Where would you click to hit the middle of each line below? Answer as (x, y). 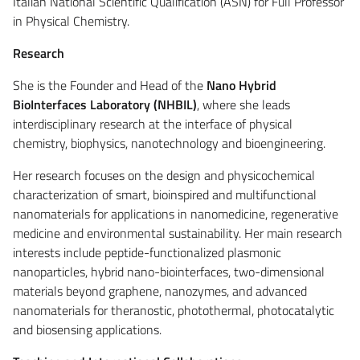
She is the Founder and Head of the (110, 85)
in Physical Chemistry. (71, 20)
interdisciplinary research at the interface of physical (153, 123)
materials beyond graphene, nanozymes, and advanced (160, 290)
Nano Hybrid (241, 85)
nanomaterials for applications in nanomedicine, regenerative (176, 213)
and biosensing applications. (87, 329)
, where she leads (243, 104)
